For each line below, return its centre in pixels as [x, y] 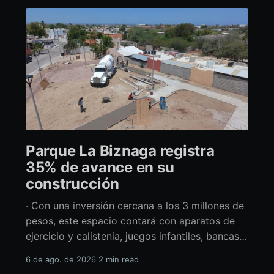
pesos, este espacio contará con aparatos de [130, 221]
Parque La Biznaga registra [120, 151]
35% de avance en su [100, 168]
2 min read [118, 260]
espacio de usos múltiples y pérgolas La [113, 252]
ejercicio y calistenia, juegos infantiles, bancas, [133, 236]
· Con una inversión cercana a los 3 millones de [135, 206]
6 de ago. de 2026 [61, 260]
